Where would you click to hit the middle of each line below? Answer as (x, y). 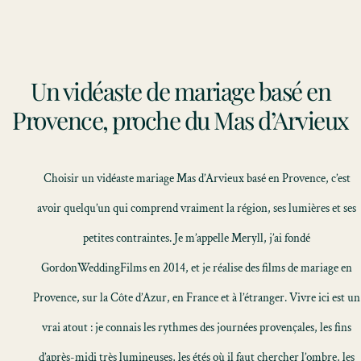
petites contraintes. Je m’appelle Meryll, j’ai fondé (197, 238)
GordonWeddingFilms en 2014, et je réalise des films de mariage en (197, 268)
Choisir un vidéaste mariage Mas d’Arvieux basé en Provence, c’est (197, 178)
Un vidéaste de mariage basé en (180, 91)
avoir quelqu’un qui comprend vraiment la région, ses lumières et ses (197, 208)
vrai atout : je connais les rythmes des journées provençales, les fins (197, 328)
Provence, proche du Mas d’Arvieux (180, 120)
